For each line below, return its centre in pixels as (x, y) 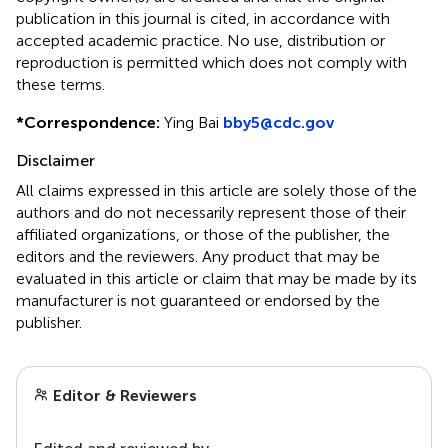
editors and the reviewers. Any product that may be (198, 256)
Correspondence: (92, 122)
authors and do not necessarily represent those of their (211, 212)
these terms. (60, 84)
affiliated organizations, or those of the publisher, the (203, 234)
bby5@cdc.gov (278, 122)
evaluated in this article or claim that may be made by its (216, 278)
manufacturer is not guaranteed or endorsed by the (198, 300)
